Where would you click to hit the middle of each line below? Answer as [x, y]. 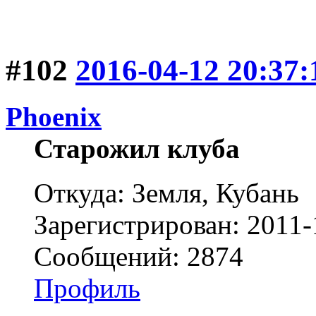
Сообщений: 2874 [139, 257]
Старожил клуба [137, 149]
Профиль [87, 288]
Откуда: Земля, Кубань [166, 193]
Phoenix [54, 117]
